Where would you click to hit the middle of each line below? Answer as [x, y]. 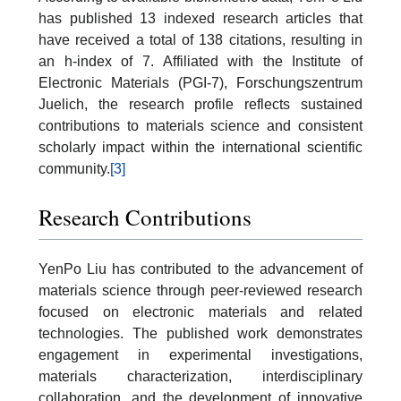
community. [74, 169]
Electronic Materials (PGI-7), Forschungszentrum [200, 83]
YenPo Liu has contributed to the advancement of [200, 269]
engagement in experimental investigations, [200, 354]
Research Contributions [145, 218]
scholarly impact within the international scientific [200, 148]
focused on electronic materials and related [200, 311]
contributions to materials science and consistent [200, 126]
